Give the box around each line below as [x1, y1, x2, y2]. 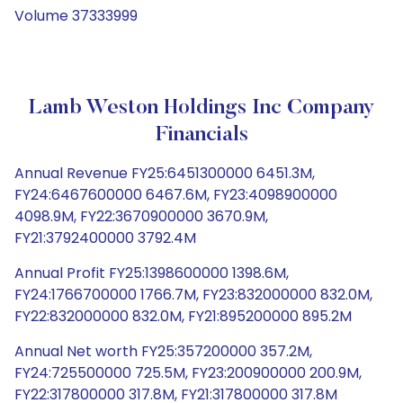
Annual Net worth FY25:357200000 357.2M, [14, 341, 312, 362]
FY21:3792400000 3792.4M [14, 228, 196, 248]
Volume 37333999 [14, 5, 138, 26]
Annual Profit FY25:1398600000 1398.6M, [14, 263, 289, 283]
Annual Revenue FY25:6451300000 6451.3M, [14, 163, 315, 184]
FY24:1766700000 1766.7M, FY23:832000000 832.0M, [14, 284, 372, 305]
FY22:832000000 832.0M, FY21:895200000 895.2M [14, 306, 352, 327]
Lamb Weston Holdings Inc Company [28, 97, 375, 119]
